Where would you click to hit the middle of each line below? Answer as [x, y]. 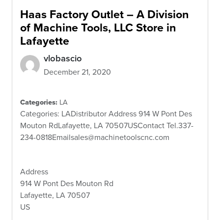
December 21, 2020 [77, 71]
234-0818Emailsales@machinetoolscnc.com [95, 137]
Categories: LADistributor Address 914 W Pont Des [106, 113]
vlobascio [63, 58]
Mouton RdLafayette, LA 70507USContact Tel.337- [107, 125]
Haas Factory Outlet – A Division [104, 14]
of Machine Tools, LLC [78, 27]
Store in [156, 27]
